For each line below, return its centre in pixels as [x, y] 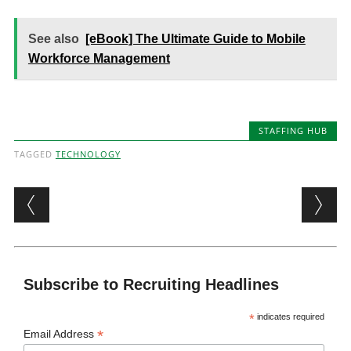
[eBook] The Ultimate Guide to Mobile [195, 39]
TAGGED [34, 154]
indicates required [290, 317]
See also [53, 39]
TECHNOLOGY [88, 154]
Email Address [61, 334]
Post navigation [115, 199]
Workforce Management [99, 58]
